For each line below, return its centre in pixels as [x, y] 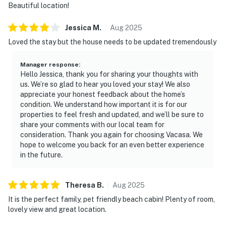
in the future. [41, 155]
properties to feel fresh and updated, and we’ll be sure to [112, 114]
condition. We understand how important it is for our [104, 104]
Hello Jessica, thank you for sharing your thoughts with [109, 74]
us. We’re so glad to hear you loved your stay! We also [105, 84]
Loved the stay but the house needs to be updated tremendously [112, 42]
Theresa [80, 185]
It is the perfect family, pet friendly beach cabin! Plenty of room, [111, 199]
